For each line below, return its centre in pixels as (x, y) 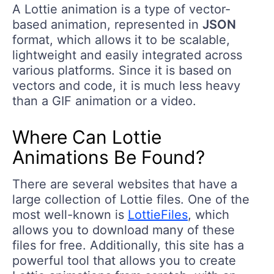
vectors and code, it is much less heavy (126, 85)
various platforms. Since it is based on (122, 70)
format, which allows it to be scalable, (121, 39)
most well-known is (70, 214)
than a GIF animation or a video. (104, 101)
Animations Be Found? (109, 157)
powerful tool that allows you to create (124, 260)
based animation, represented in (107, 24)
